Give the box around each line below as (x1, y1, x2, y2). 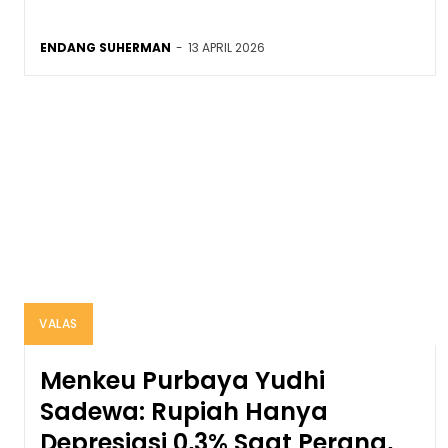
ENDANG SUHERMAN (40, 38, 171, 56)
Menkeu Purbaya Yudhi (40, 363, 325, 397)
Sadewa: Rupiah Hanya (40, 394, 328, 428)
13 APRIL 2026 (188, 38, 265, 56)
